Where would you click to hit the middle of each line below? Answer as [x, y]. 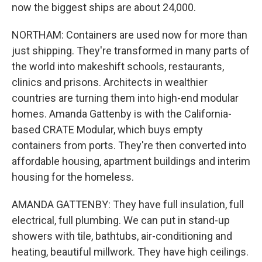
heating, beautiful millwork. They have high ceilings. [130, 252]
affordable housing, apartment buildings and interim [131, 161]
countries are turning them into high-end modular [125, 98]
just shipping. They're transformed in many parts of [131, 51]
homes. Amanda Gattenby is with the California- [122, 114]
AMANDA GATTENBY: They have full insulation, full [128, 204]
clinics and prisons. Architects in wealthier [110, 82]
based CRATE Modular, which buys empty [107, 130]
